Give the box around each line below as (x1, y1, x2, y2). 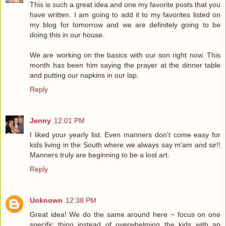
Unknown (30, 196, 63, 204)
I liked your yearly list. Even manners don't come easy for (30, 130, 220, 139)
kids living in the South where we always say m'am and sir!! (30, 140, 220, 149)
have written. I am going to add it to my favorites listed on (30, 10, 220, 19)
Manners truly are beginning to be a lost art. (30, 150, 169, 159)
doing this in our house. (30, 30, 104, 39)
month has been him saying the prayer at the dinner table (30, 61, 220, 69)
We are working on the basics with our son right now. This (30, 50, 220, 59)
